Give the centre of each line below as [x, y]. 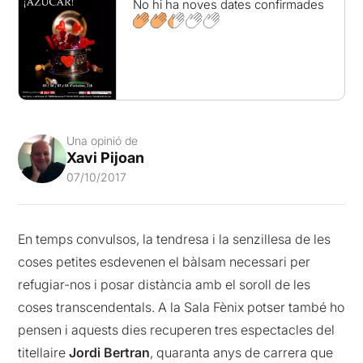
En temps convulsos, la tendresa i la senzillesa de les [175, 239]
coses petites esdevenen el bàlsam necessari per [164, 262]
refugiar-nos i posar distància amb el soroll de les [164, 285]
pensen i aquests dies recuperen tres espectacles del [177, 330]
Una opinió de [102, 141]
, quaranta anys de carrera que [242, 353]
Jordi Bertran [110, 353]
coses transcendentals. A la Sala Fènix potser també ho [181, 307]
